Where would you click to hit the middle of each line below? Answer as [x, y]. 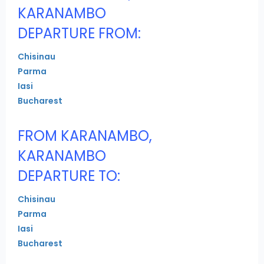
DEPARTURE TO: [69, 176]
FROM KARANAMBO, [85, 136]
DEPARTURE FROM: [79, 33]
